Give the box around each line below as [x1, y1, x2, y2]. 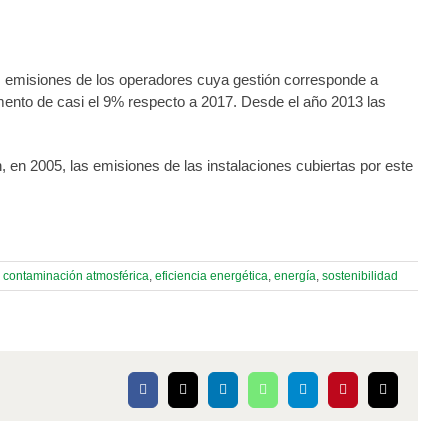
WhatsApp [261, 387, 321, 403]
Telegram [301, 387, 355, 403]
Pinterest [341, 387, 391, 403]
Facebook [141, 387, 196, 403]
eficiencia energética [155, 269, 268, 283]
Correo [381, 387, 421, 403]
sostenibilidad [322, 269, 398, 283]
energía [274, 269, 316, 283]
